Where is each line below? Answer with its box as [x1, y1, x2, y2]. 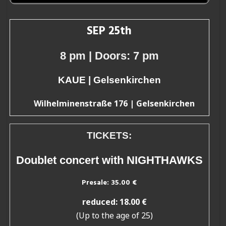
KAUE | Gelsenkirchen [58, 75, 161, 86]
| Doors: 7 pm [88, 49, 159, 63]
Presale [82, 177, 107, 189]
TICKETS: [87, 130, 132, 141]
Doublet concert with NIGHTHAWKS [16, 154, 203, 167]
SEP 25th [87, 22, 132, 41]
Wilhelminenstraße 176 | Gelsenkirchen [34, 98, 195, 109]
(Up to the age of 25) [76, 210, 153, 221]
